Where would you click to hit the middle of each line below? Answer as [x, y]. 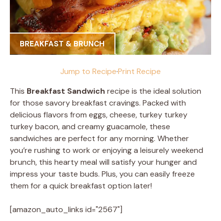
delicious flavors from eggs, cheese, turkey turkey [99, 114]
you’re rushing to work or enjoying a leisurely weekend [107, 150]
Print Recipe [139, 71]
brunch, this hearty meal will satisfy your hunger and [103, 162]
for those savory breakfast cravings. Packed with [98, 103]
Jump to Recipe [88, 71]
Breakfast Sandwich [66, 91]
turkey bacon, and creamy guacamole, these [90, 126]
